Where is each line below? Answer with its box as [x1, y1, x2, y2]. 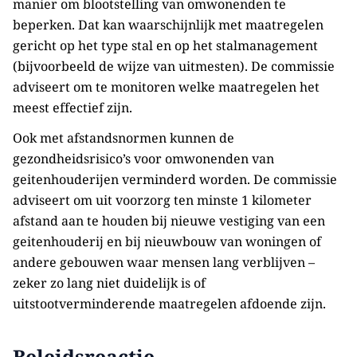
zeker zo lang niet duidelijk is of [13, 274, 206, 292]
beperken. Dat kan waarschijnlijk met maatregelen [13, 16, 324, 33]
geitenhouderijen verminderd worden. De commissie [13, 171, 337, 188]
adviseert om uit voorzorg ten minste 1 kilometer [13, 191, 312, 209]
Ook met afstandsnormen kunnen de [13, 129, 234, 147]
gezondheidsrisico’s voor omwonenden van [13, 150, 274, 167]
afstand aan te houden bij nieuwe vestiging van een [13, 212, 325, 229]
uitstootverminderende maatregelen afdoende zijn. [13, 295, 326, 312]
